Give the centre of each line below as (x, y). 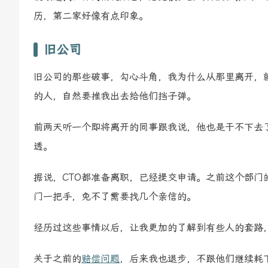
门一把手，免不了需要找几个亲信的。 (115, 197)
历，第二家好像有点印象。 (91, 16)
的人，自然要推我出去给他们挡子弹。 (115, 96)
